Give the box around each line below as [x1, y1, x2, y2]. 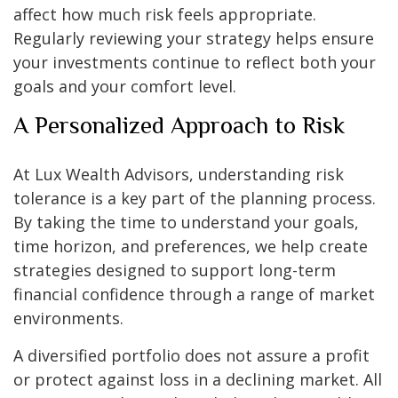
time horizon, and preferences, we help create [13, 235, 368, 258]
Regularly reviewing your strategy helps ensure [13, 28, 374, 50]
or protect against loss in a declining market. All [13, 369, 382, 391]
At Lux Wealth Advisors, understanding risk [13, 163, 344, 186]
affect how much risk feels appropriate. [13, 4, 316, 26]
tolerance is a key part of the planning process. [13, 187, 376, 210]
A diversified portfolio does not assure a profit [13, 345, 370, 367]
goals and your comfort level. [13, 76, 236, 98]
